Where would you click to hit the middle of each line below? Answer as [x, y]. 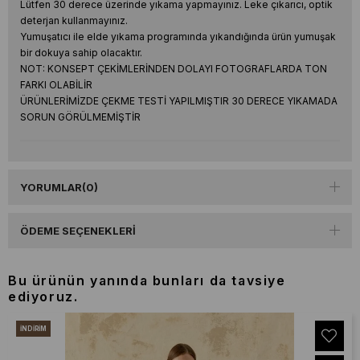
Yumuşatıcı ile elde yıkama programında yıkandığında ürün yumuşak [178, 37]
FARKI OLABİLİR [56, 85]
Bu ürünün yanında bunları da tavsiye [147, 280]
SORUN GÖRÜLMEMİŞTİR [80, 117]
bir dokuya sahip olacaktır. [81, 53]
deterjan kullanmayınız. [74, 20]
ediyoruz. [43, 297]
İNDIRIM [34, 329]
